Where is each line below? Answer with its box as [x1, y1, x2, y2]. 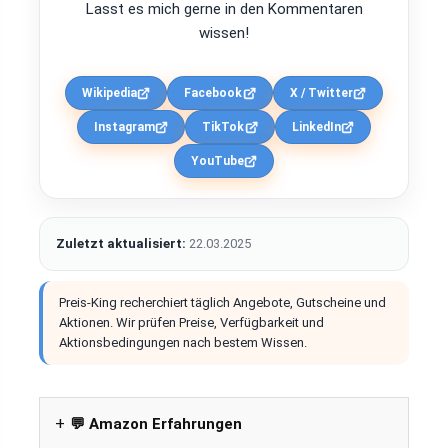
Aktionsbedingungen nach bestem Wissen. [59, 335, 307, 351]
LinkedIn [291, 120, 341, 135]
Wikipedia [82, 86, 138, 101]
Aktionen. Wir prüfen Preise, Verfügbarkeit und [59, 315, 324, 331]
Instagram [94, 120, 156, 135]
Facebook [184, 86, 243, 101]
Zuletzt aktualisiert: [56, 236, 186, 252]
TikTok [202, 120, 245, 135]
